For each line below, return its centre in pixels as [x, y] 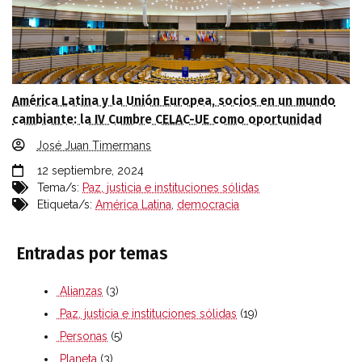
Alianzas [80, 290]
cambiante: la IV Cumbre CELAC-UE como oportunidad [167, 119]
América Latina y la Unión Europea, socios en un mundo [174, 101]
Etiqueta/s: [65, 204]
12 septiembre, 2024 [90, 170]
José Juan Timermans [94, 145]
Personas [82, 336]
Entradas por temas [92, 253]
